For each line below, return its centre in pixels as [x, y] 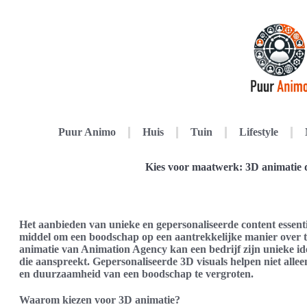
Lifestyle [258, 132]
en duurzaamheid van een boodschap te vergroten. [136, 274]
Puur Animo [87, 132]
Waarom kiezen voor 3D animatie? [100, 300]
